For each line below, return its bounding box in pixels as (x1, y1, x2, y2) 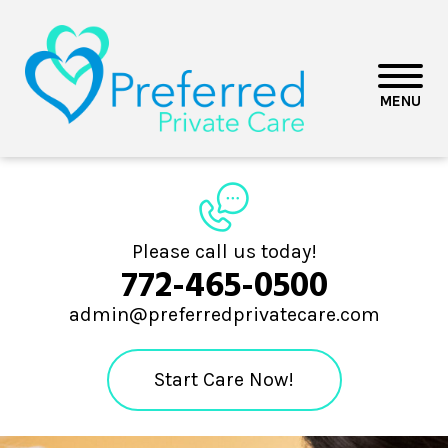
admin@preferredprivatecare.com (68, 302, 380, 326)
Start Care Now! (154, 367, 294, 391)
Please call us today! (131, 239, 317, 263)
